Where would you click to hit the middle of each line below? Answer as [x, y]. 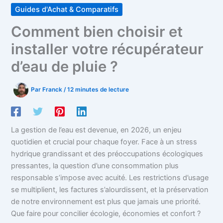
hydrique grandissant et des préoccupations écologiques [107, 154]
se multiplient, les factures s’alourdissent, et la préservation [110, 190]
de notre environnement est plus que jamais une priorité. [106, 202]
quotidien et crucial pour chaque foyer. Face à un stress [104, 142]
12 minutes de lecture [98, 90]
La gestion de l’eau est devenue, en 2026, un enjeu [96, 130]
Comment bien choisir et [97, 31]
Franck [53, 90]
